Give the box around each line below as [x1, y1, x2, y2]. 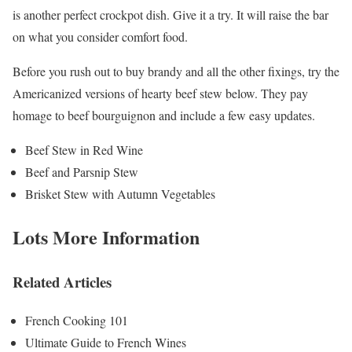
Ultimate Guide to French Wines [25, 333, 186, 350]
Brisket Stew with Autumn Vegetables [25, 185, 215, 203]
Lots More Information [13, 222, 200, 251]
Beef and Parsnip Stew [25, 163, 138, 181]
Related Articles [13, 270, 112, 292]
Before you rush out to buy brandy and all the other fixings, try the [13, 63, 339, 80]
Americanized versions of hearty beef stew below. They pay [13, 85, 308, 102]
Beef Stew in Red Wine [25, 141, 143, 159]
